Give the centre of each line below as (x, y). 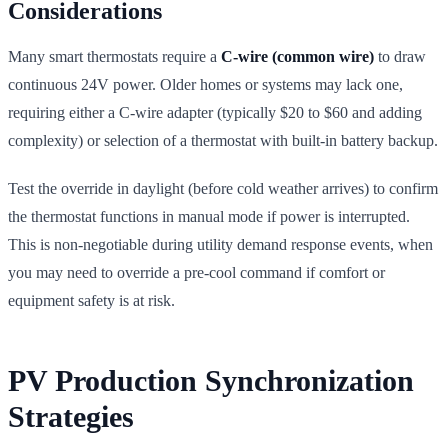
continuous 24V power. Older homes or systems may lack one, (205, 84)
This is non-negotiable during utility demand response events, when (220, 244)
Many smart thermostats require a (114, 56)
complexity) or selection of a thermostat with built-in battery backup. (223, 140)
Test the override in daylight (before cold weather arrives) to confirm (223, 188)
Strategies (71, 416)
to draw (400, 56)
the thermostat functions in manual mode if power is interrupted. (209, 216)
